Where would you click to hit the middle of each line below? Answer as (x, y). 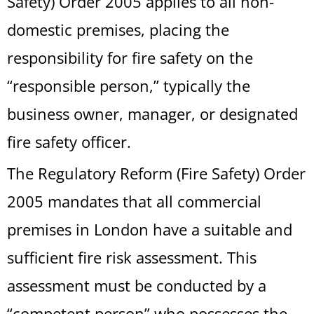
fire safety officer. (69, 142)
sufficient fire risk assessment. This (132, 257)
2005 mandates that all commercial (134, 201)
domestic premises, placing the (118, 29)
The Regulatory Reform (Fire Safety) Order (156, 173)
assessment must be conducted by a (137, 285)
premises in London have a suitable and (150, 229)
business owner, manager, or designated (152, 114)
